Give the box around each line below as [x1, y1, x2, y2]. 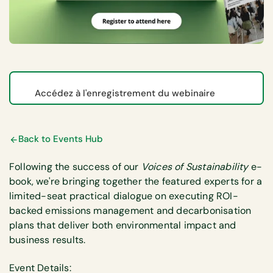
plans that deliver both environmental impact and [9, 218, 236, 232]
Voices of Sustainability [141, 160, 249, 173]
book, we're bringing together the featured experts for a [9, 174, 263, 188]
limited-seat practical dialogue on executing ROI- [9, 189, 238, 202]
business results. [9, 233, 86, 246]
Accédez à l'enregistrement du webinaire [35, 87, 215, 100]
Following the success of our [9, 160, 141, 173]
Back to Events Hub [18, 133, 103, 146]
